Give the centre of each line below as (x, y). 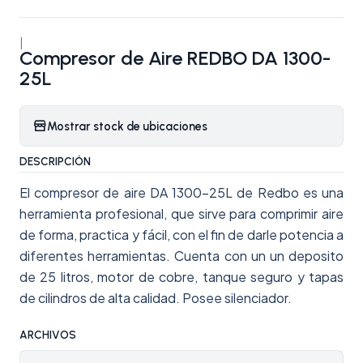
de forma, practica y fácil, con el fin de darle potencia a (181, 235)
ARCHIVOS (48, 335)
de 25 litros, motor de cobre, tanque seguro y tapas (181, 277)
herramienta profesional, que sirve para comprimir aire (181, 214)
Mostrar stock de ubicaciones (127, 126)
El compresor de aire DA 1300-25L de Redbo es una (181, 192)
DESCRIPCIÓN (55, 161)
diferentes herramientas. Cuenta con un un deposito (181, 256)
